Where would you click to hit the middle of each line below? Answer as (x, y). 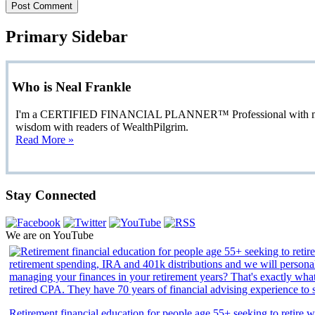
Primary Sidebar (67, 36)
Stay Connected (51, 195)
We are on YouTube (50, 235)
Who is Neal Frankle (71, 87)
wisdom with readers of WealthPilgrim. (102, 127)
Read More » (45, 140)
